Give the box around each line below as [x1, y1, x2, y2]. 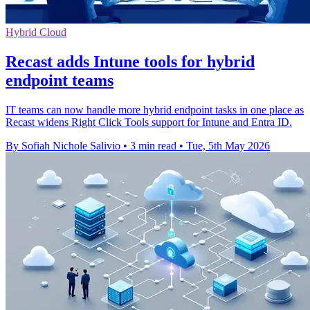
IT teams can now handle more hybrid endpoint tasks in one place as [6, 103, 304, 116]
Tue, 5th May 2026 [186, 139, 270, 152]
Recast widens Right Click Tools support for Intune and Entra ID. [6, 116, 292, 128]
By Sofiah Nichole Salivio [6, 139, 120, 152]
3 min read [130, 139, 176, 152]
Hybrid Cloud [6, 26, 66, 38]
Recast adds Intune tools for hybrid [6, 52, 255, 71]
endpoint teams [6, 71, 113, 89]
